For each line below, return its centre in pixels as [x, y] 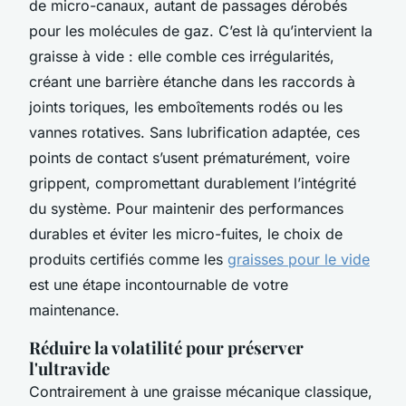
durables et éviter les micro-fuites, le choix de [186, 233]
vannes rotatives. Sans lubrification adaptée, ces [194, 132]
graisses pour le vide [299, 259]
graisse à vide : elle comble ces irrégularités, [182, 56]
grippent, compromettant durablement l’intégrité [193, 183]
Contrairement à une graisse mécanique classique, [201, 391]
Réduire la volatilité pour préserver [166, 347]
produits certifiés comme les [128, 259]
